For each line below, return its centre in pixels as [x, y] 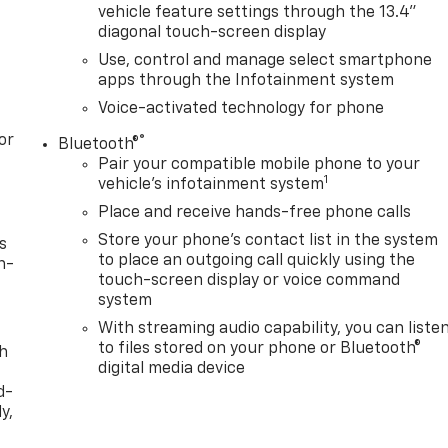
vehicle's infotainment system [211, 184]
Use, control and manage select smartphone [265, 60]
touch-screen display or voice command [249, 280]
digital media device [172, 368]
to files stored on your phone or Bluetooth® [260, 348]
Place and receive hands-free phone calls [255, 212]
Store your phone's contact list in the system [268, 240]
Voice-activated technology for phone [241, 108]
